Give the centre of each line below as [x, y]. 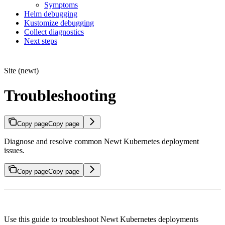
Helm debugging [51, 14]
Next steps [41, 41]
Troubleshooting [60, 95]
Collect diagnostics [54, 32]
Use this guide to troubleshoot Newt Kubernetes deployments [101, 219]
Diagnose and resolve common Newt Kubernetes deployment [101, 142]
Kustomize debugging [59, 23]
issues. [14, 151]
